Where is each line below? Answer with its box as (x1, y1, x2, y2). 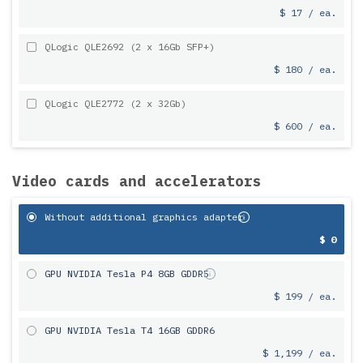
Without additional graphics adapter (45, 211, 243, 223)
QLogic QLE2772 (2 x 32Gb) (45, 97, 186, 109)
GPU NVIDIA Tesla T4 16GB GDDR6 (45, 324, 215, 336)
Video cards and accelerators (12, 172, 262, 190)
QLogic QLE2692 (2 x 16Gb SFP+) (45, 41, 215, 53)
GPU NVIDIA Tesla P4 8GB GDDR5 (45, 267, 209, 280)
